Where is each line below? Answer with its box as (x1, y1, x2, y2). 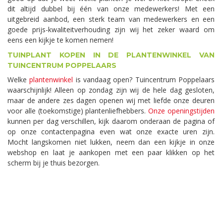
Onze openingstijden (148, 106, 215, 115)
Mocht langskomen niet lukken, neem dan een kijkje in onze (7, 137, 215, 147)
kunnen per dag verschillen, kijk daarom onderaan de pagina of (7, 116, 215, 126)
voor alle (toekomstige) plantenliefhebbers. (7, 106, 149, 115)
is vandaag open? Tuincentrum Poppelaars (73, 74, 215, 84)
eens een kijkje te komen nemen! (7, 35, 113, 45)
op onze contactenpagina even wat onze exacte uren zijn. (7, 126, 215, 136)
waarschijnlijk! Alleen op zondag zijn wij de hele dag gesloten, (7, 85, 215, 95)
